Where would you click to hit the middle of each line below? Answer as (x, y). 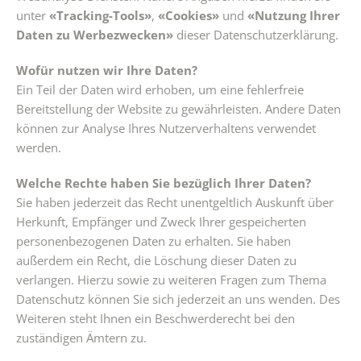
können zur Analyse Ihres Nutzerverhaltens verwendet (166, 128)
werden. (39, 147)
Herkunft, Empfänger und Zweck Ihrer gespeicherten (161, 222)
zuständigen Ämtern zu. (81, 338)
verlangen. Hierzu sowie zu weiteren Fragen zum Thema (171, 280)
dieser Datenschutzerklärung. (256, 35)
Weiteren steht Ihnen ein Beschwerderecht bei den (156, 318)
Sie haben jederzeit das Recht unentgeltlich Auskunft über (175, 202)
